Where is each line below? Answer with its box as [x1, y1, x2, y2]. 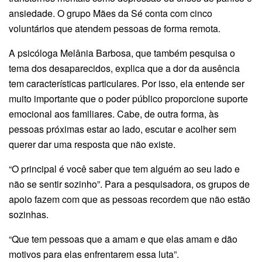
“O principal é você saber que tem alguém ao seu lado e [9, 161, 240, 175]
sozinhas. [9, 207, 49, 221]
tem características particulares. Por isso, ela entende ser [9, 76, 244, 90]
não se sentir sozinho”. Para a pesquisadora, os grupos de [9, 177, 250, 191]
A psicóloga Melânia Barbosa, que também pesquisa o [9, 46, 235, 60]
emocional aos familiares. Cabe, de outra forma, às [9, 106, 219, 120]
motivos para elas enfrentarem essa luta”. [9, 247, 179, 261]
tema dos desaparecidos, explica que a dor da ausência [9, 61, 240, 75]
